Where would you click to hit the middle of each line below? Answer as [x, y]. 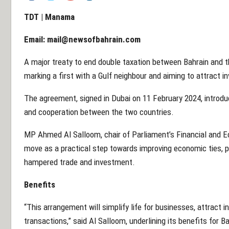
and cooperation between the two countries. [99, 112]
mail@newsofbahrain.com [94, 39]
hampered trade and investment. [79, 162]
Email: [36, 39]
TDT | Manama [49, 17]
